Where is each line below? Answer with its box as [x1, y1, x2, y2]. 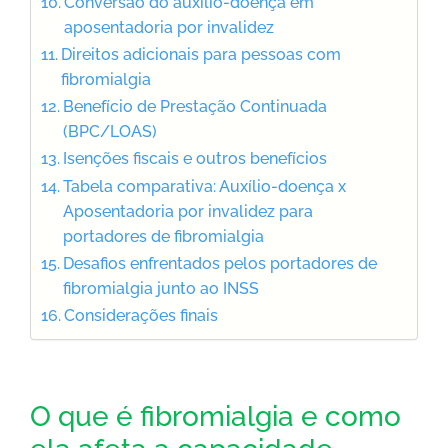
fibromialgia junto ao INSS [63, 278, 260, 298]
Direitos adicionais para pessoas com [61, 44, 342, 64]
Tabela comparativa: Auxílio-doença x [63, 176, 347, 196]
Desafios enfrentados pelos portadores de [63, 253, 378, 273]
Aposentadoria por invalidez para [63, 201, 314, 221]
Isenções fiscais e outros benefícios [63, 148, 328, 168]
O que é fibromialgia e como [30, 399, 401, 433]
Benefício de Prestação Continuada [63, 96, 328, 116]
